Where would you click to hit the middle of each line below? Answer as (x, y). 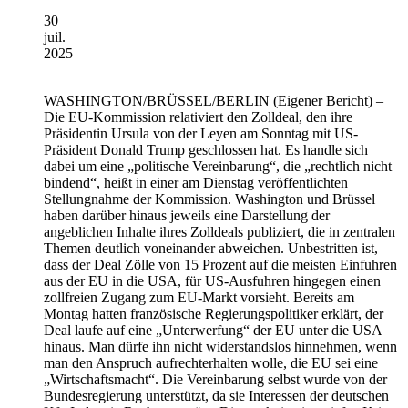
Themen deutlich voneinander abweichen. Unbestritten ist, (211, 248)
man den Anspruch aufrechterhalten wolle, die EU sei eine (211, 362)
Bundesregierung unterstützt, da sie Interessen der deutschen (216, 395)
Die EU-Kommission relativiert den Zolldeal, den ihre (198, 117)
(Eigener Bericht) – (326, 100)
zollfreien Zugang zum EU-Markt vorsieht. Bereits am (199, 297)
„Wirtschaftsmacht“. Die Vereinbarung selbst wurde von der (215, 379)
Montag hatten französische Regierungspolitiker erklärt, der (214, 313)
